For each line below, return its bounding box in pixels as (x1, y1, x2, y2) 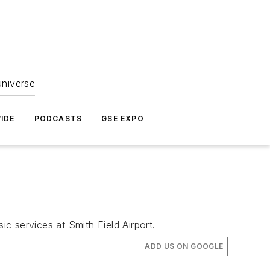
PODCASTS (34, 114, 83, 123)
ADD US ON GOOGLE (145, 242, 224, 251)
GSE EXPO (101, 114, 144, 123)
